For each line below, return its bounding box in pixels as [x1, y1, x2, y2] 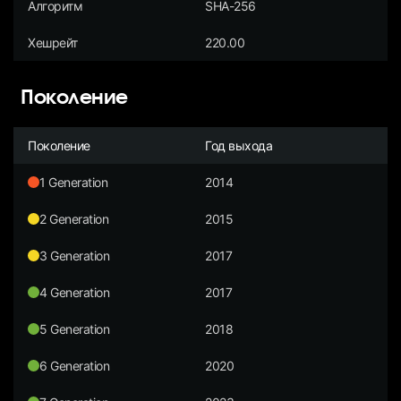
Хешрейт [28, 34, 78, 50]
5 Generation [39, 320, 110, 337]
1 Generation [39, 174, 108, 190]
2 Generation [39, 210, 109, 226]
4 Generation [39, 284, 110, 300]
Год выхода [205, 137, 273, 153]
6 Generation [39, 357, 110, 373]
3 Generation [39, 247, 110, 263]
